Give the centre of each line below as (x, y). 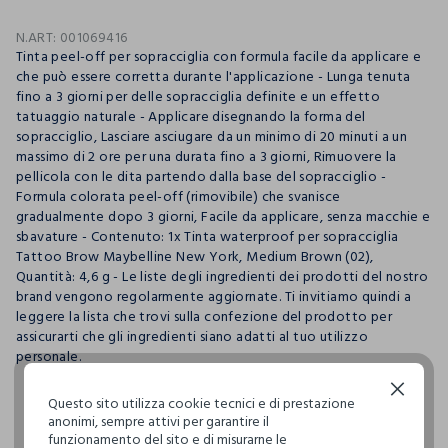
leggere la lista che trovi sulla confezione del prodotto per (204, 316)
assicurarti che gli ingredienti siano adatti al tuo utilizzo (192, 336)
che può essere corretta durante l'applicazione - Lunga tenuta (213, 76)
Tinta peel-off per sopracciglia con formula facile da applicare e (218, 56)
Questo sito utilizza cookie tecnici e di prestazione (201, 403)
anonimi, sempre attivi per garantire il (158, 421)
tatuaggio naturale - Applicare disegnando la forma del (191, 116)
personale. (49, 356)
